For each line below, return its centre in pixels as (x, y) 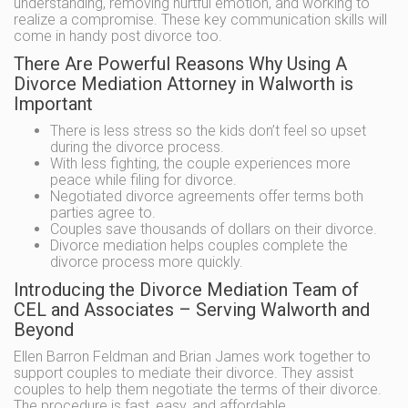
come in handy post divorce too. (118, 36)
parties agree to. (103, 213)
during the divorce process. (137, 147)
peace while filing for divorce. (143, 180)
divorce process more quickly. (147, 262)
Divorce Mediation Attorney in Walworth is (184, 84)
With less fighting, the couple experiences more (200, 163)
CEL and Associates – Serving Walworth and (192, 310)
